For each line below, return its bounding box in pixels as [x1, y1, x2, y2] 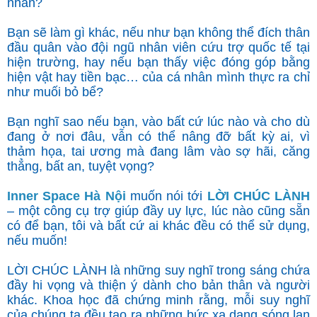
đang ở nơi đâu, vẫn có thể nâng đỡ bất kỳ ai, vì [7, 129, 310, 144]
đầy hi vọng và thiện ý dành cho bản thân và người [7, 277, 310, 292]
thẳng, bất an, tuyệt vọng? [7, 158, 154, 173]
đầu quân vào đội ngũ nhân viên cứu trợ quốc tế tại [7, 40, 310, 54]
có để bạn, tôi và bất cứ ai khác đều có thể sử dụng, [7, 218, 310, 233]
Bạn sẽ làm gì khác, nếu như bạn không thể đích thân [7, 25, 310, 40]
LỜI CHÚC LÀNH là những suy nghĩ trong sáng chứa [7, 263, 310, 277]
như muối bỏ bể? [7, 84, 103, 99]
